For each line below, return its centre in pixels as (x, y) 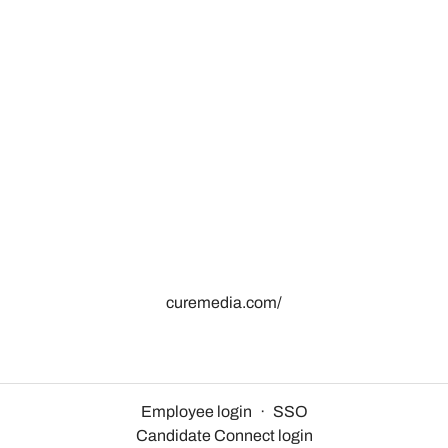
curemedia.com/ (224, 302)
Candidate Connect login (224, 435)
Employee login (196, 411)
